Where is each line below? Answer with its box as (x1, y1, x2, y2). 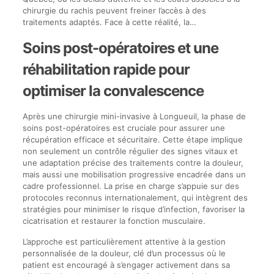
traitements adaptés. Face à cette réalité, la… (22, 17, 196, 27)
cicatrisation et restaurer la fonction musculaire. (22, 215, 206, 226)
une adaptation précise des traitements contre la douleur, (22, 157, 243, 168)
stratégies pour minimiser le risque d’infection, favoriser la (22, 204, 245, 214)
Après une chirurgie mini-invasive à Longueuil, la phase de (22, 111, 246, 121)
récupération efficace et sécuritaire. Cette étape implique (22, 134, 243, 144)
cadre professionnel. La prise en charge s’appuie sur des (22, 180, 239, 191)
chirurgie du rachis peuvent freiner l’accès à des (22, 5, 206, 15)
